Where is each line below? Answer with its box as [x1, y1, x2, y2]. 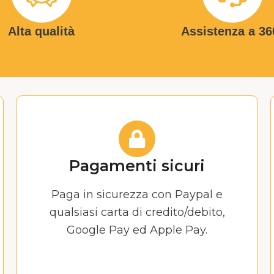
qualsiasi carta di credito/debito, [49, 205, 225, 219]
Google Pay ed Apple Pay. [67, 223, 207, 237]
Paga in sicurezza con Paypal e [51, 187, 223, 201]
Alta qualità [8, 24, 75, 39]
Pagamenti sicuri [69, 157, 205, 176]
